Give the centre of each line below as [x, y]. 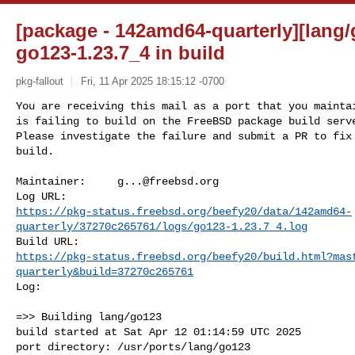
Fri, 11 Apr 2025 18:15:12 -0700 [152, 81]
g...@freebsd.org [168, 181]
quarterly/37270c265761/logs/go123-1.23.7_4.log [162, 226]
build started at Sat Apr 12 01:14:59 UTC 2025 [158, 332]
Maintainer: [67, 181]
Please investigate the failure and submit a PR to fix [184, 136]
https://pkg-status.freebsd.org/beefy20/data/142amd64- [184, 211]
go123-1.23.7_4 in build [120, 53]
